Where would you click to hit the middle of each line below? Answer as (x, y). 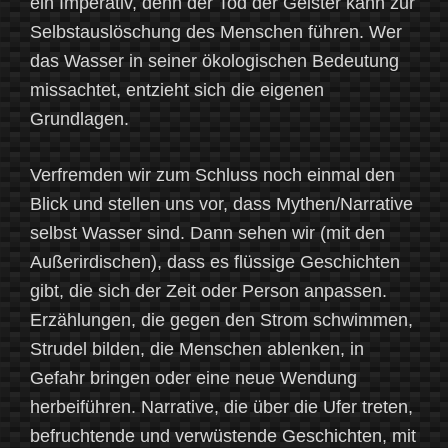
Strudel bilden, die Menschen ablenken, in (197, 349)
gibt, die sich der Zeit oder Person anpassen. (208, 291)
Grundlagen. (79, 119)
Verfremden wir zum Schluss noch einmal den (212, 175)
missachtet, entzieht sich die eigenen (177, 90)
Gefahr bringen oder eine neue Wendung (193, 378)
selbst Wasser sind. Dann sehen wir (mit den (207, 233)
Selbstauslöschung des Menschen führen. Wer (216, 32)
